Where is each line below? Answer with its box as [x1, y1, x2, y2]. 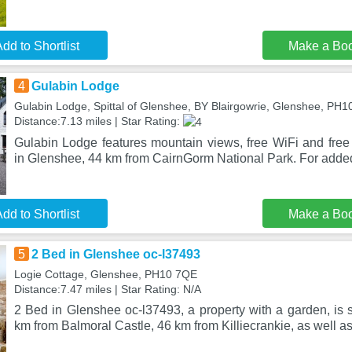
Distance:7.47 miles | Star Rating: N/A [13, 283, 201, 295]
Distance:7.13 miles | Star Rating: [13, 115, 183, 127]
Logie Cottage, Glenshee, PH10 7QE [13, 268, 197, 280]
